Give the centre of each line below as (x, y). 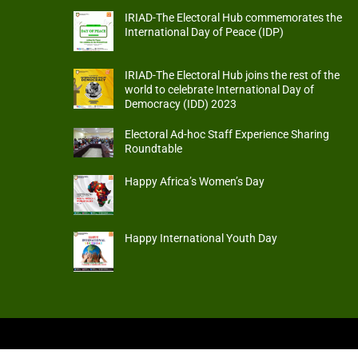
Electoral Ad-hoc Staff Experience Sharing (227, 134)
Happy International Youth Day (201, 239)
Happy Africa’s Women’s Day (195, 181)
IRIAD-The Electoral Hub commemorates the (234, 18)
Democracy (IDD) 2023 (181, 104)
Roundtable (154, 149)
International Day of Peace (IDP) (205, 32)
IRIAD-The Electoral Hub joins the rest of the (233, 75)
